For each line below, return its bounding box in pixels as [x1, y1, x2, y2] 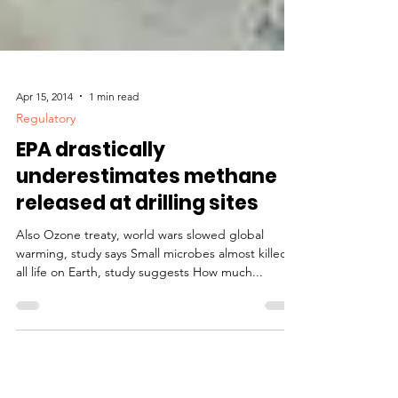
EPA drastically [16, 168, 165, 195]
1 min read [89, 121, 139, 135]
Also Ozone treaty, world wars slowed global [16, 259, 264, 275]
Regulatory [16, 142, 76, 158]
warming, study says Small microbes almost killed [16, 277, 288, 293]
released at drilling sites [16, 221, 259, 249]
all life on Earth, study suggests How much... [16, 296, 263, 312]
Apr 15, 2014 [16, 121, 73, 135]
